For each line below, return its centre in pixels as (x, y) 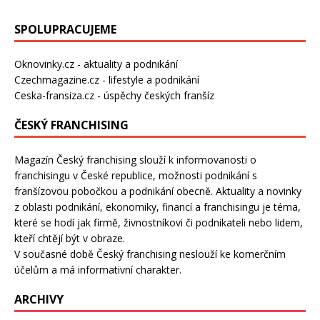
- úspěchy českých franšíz (154, 96)
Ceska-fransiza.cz (54, 96)
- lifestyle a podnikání (149, 80)
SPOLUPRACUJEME (65, 30)
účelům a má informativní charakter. (98, 270)
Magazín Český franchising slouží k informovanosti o (135, 160)
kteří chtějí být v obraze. (70, 239)
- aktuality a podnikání (126, 64)
